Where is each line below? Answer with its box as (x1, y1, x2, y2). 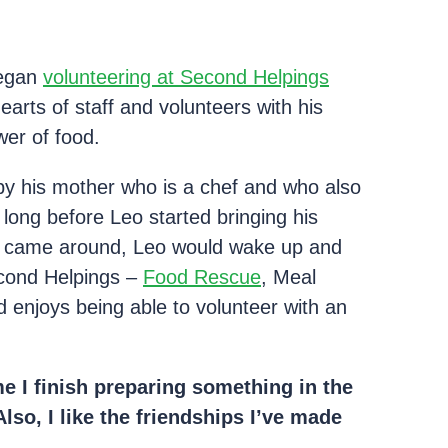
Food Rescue (143, 266, 261, 288)
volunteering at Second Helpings (43, 66, 329, 88)
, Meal (261, 266, 316, 288)
